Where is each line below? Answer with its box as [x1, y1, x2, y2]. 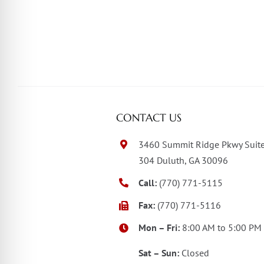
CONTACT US [115, 110, 181, 124]
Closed [179, 247, 210, 259]
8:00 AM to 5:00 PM [180, 222, 262, 234]
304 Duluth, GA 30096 [138, 154, 229, 166]
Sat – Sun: [138, 247, 180, 259]
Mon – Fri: [138, 222, 180, 234]
